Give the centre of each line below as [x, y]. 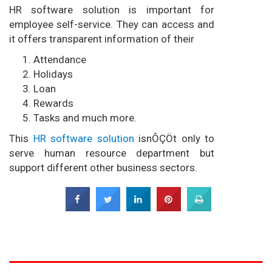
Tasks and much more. [85, 118]
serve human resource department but [112, 153]
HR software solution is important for [112, 10]
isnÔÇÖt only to [174, 139]
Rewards [53, 104]
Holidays [53, 74]
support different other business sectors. [103, 168]
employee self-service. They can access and [112, 25]
